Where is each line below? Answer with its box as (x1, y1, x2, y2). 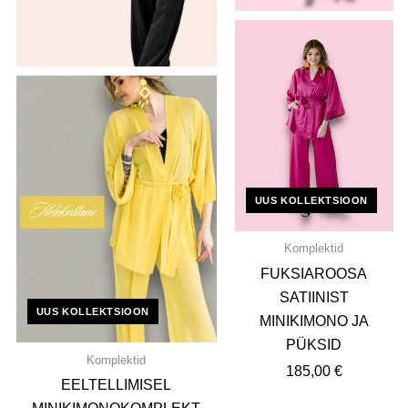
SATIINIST (279, 289, 349, 305)
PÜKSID (286, 336, 342, 352)
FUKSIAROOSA (260, 265, 368, 281)
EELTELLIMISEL (61, 377, 172, 393)
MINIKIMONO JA (259, 312, 369, 329)
